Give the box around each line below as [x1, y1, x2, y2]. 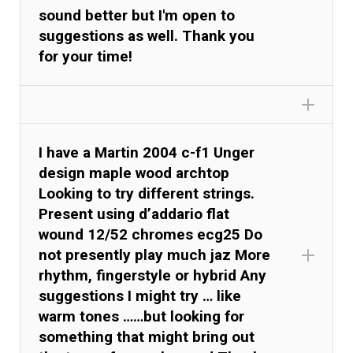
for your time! [39, 46, 133, 65]
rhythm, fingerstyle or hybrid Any [39, 266, 267, 284]
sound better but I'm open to [39, 6, 236, 24]
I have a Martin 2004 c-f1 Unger [39, 143, 255, 162]
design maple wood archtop [39, 163, 230, 182]
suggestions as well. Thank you [39, 26, 255, 45]
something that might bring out [39, 327, 255, 346]
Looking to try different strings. [39, 184, 255, 203]
